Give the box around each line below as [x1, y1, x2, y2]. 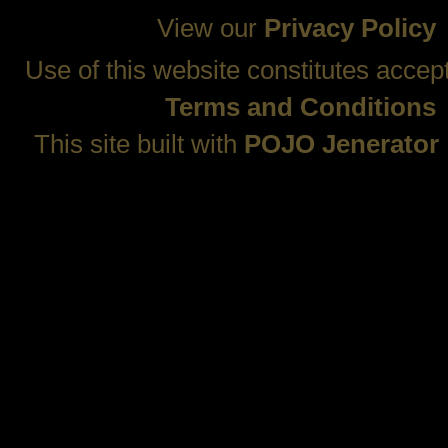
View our [157, 13, 264, 43]
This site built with [34, 129, 244, 159]
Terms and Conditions [164, 92, 436, 122]
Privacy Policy [264, 13, 436, 43]
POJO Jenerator [244, 129, 439, 159]
